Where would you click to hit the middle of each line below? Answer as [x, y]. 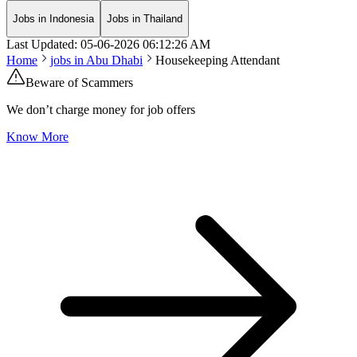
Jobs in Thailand [145, 19]
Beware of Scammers [79, 83]
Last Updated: [42, 45]
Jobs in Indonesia [53, 19]
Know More [37, 137]
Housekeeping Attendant [218, 61]
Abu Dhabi [114, 61]
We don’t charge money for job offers [101, 110]
